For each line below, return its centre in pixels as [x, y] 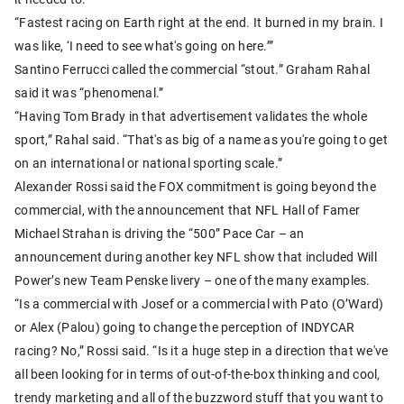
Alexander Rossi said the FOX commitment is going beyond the [195, 187]
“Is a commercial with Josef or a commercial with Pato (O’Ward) [199, 304]
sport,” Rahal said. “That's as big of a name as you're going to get [201, 140]
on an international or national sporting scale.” [148, 163]
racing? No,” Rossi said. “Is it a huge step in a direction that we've [202, 351]
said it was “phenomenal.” [89, 93]
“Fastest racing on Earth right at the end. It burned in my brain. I [199, 23]
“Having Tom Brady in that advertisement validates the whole [191, 116]
